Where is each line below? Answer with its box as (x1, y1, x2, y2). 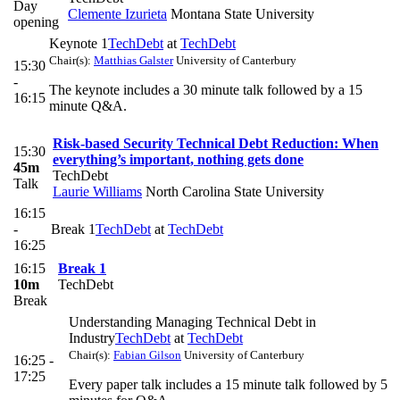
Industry (69, 330, 115, 346)
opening (13, 14, 59, 30)
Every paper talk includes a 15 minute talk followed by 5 (69, 377, 387, 393)
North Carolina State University (142, 184, 324, 200)
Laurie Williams (53, 184, 142, 200)
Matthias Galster (94, 54, 173, 68)
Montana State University (167, 6, 314, 22)
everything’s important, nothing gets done (53, 152, 304, 168)
